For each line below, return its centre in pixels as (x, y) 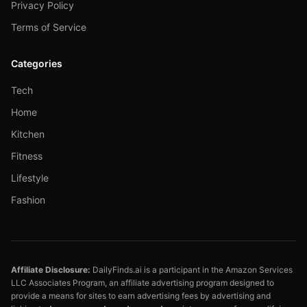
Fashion (28, 200)
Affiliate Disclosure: (51, 270)
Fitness (27, 156)
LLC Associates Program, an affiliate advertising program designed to (143, 283)
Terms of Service (49, 27)
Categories (37, 63)
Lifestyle (30, 178)
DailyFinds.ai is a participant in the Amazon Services (192, 270)
